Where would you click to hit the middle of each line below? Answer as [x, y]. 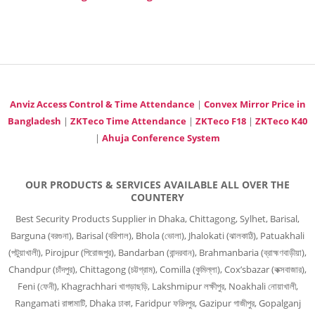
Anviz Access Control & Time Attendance [102, 104]
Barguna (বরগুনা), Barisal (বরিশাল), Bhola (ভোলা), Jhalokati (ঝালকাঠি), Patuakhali [157, 236]
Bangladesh [34, 121]
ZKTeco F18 [221, 121]
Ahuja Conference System [161, 138]
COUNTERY [157, 197]
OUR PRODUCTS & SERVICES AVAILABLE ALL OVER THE [157, 184]
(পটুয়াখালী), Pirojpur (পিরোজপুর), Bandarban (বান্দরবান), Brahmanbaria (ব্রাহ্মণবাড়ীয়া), [157, 252]
